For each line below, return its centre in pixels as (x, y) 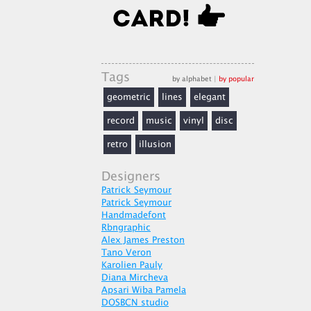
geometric (129, 97)
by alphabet (192, 79)
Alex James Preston (143, 240)
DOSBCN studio (135, 303)
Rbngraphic (126, 228)
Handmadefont (134, 215)
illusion (155, 144)
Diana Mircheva (135, 278)
